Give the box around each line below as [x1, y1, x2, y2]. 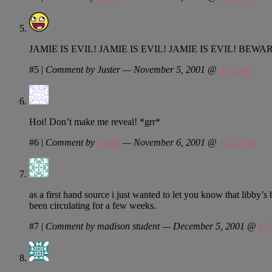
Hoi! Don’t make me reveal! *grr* [29, 116, 160, 127]
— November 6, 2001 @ [120, 137, 219, 148]
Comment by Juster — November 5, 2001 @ [46, 64, 219, 75]
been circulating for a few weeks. [29, 200, 156, 211]
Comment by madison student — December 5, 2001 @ [46, 220, 259, 231]
